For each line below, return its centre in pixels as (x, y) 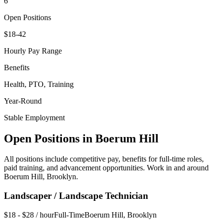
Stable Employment (34, 117)
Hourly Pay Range (33, 51)
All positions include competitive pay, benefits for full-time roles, (104, 159)
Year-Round (23, 101)
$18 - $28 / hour (29, 215)
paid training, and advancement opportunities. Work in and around (106, 168)
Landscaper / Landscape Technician (76, 196)
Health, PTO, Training (39, 84)
